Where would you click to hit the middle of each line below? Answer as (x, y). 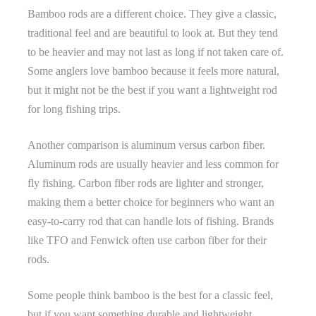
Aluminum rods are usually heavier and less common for (153, 164)
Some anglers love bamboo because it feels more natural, (153, 71)
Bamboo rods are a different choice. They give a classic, (152, 13)
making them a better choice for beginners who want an (151, 202)
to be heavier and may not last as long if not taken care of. (156, 51)
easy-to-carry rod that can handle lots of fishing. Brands (151, 221)
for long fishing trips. (74, 109)
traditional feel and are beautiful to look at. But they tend (153, 32)
